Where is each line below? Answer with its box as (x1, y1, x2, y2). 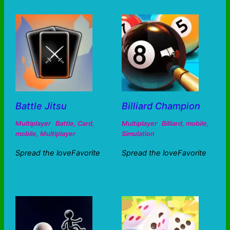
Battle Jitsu (15, 100, 67, 111)
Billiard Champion (121, 100, 200, 111)
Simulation (121, 129, 155, 138)
